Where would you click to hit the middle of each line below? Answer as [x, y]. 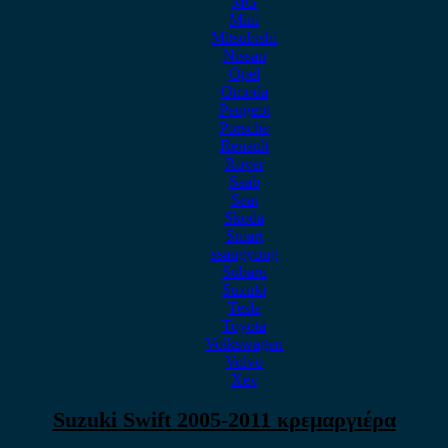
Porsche [244, 127]
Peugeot [244, 109]
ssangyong [244, 253]
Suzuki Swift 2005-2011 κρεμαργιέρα [224, 420]
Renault [244, 145]
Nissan [244, 55]
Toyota [244, 325]
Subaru [244, 271]
